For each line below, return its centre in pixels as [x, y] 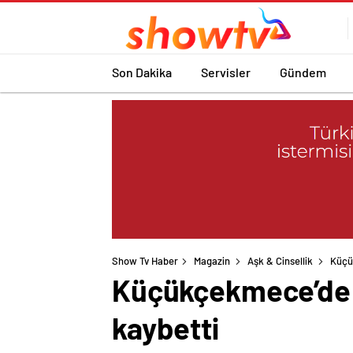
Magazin [212, 261]
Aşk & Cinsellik [280, 261]
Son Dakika [142, 72]
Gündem [303, 72]
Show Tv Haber [145, 261]
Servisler [226, 72]
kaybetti [165, 328]
